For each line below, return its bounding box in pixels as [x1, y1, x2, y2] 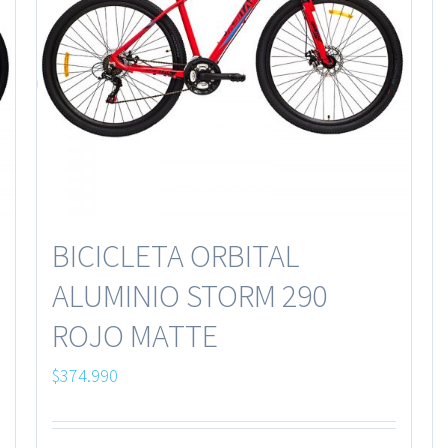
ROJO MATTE [51, 315, 218, 356]
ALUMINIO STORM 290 [51, 275, 327, 316]
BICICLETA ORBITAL [51, 235, 300, 276]
